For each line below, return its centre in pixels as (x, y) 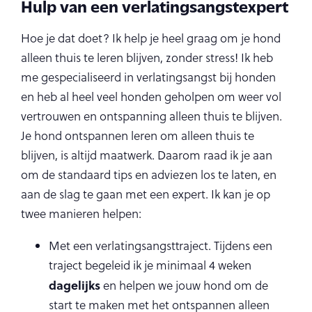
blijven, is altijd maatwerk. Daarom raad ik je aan (147, 155)
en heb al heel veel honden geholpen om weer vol (151, 97)
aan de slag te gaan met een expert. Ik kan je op (146, 194)
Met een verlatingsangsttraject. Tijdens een (161, 246)
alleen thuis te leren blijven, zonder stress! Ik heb (147, 58)
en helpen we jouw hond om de (184, 286)
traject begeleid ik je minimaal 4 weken (150, 265)
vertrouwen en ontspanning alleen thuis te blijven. (151, 116)
